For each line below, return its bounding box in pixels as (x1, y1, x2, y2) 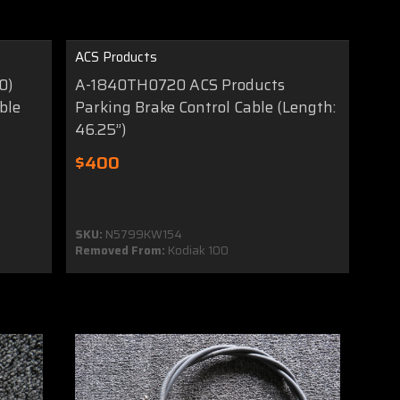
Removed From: (75, 240, 166, 260)
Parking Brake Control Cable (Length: (75, 95, 337, 119)
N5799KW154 (103, 224, 183, 244)
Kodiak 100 (165, 240, 229, 260)
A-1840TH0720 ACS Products (75, 72, 286, 96)
